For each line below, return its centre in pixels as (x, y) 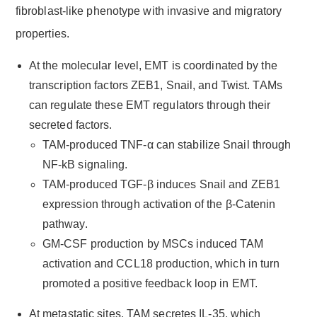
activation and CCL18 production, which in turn (161, 263)
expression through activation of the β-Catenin (159, 204)
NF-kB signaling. (85, 164)
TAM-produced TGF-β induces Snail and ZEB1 (161, 184)
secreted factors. (70, 125)
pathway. (65, 224)
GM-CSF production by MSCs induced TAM (153, 243)
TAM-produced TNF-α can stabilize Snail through (167, 144)
